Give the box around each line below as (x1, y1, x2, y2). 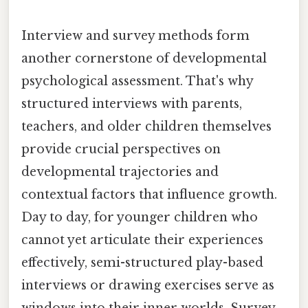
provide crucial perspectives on (21, 142, 221, 157)
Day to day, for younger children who (21, 210, 258, 225)
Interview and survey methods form (21, 28, 250, 44)
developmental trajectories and (21, 164, 219, 180)
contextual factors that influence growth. (21, 187, 277, 203)
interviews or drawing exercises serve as (21, 278, 274, 294)
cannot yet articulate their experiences (21, 232, 263, 248)
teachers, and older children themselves (21, 119, 272, 135)
